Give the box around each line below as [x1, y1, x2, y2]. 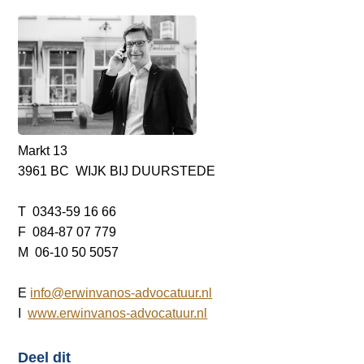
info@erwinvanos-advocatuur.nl [30, 285, 213, 300]
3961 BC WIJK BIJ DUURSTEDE [18, 163, 216, 178]
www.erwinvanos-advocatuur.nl [28, 305, 208, 320]
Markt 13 [18, 143, 68, 158]
